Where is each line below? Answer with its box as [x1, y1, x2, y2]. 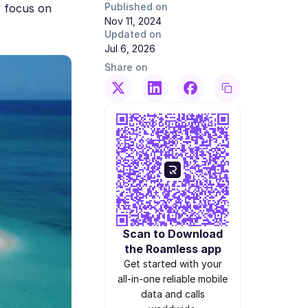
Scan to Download [122, 227, 223, 241]
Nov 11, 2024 [104, 15, 162, 27]
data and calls [140, 288, 205, 300]
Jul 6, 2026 [104, 43, 155, 54]
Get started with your [123, 258, 222, 269]
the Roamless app [124, 242, 221, 256]
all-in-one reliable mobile [118, 273, 228, 285]
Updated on [104, 28, 162, 40]
